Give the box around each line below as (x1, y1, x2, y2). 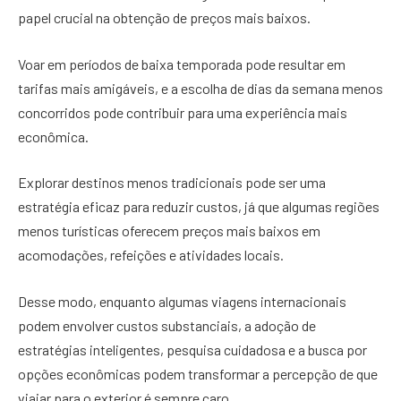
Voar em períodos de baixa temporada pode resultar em (18, 55, 346, 73)
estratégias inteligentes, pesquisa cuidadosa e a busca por (18, 340, 367, 358)
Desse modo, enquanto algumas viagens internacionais (18, 292, 346, 310)
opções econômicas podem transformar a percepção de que (18, 364, 378, 382)
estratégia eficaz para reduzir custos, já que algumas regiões (18, 198, 380, 216)
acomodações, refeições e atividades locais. (18, 246, 284, 264)
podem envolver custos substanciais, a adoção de (18, 316, 316, 334)
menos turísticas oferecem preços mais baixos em (18, 222, 320, 240)
